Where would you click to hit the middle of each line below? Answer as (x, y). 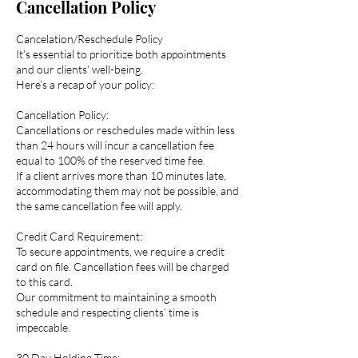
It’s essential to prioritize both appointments (121, 54)
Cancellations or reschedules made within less (125, 130)
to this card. (44, 282)
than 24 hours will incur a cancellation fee (115, 145)
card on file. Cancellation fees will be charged (123, 267)
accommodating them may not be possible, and (127, 191)
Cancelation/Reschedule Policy (89, 39)
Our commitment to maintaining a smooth (116, 297)
